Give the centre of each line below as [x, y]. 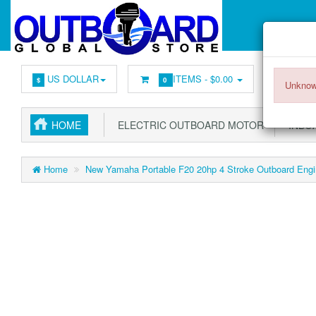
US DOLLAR [71, 79]
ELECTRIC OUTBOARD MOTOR [188, 125]
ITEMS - [192, 79]
